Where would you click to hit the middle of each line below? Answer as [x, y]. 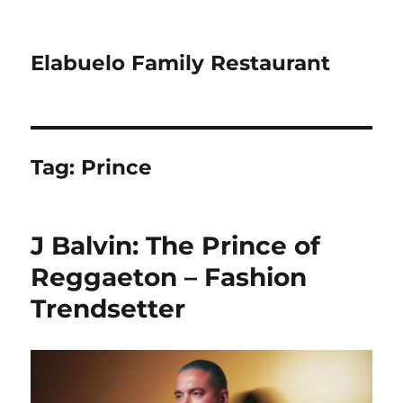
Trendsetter [108, 309]
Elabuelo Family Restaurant [181, 63]
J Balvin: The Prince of [176, 246]
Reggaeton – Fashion [169, 277]
